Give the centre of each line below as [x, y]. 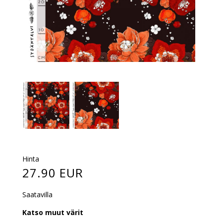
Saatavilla [37, 195]
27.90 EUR [53, 173]
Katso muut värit [53, 213]
